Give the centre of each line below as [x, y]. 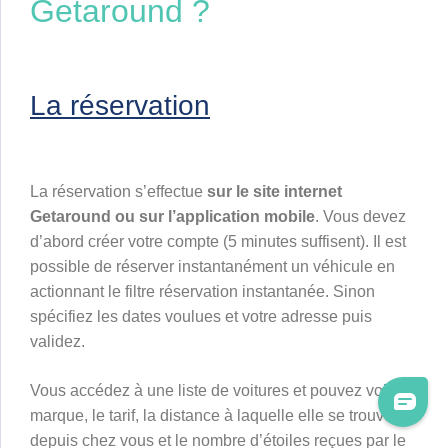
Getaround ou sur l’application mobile [172, 217]
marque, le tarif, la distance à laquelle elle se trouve [211, 416]
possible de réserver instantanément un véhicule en [212, 267]
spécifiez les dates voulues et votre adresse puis [201, 317]
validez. [57, 342]
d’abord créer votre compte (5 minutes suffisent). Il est [218, 242]
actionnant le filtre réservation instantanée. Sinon [202, 292]
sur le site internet [274, 192]
